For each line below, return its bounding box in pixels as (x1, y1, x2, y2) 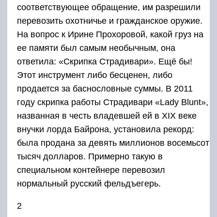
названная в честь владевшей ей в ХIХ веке (17, 111, 197, 121)
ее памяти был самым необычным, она (17, 43, 175, 53)
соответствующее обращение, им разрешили (17, 2, 201, 12)
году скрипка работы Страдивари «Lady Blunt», (17, 97, 208, 107)
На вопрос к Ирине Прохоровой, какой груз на (17, 30, 203, 39)
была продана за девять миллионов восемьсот (17, 138, 209, 148)
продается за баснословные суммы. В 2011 (17, 84, 193, 93)
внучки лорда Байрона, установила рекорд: (17, 124, 194, 134)
